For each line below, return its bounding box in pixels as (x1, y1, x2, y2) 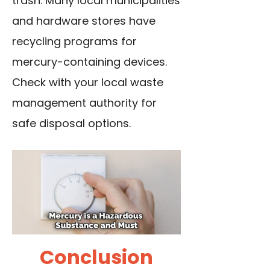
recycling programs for (12, 34, 137, 49)
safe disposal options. (12, 116, 131, 131)
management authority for (12, 95, 157, 111)
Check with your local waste (12, 75, 163, 90)
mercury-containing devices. (12, 54, 167, 70)
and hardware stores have (12, 13, 155, 29)
